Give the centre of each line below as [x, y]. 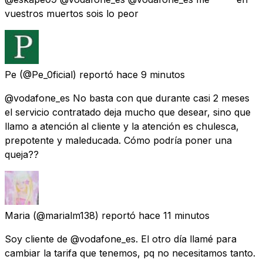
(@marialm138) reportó [84, 215]
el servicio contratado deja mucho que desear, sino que [128, 112]
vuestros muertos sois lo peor [72, 13]
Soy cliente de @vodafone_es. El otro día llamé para [121, 239]
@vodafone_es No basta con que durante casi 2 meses [127, 98]
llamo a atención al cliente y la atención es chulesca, [122, 126]
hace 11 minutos [174, 215]
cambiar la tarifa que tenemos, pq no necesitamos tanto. [130, 253]
